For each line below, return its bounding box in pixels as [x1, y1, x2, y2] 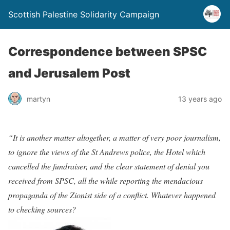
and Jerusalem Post [8, 66, 130, 81]
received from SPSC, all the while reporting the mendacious [8, 175, 203, 186]
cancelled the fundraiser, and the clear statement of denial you [8, 161, 209, 171]
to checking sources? [8, 204, 76, 215]
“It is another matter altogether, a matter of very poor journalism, [8, 132, 221, 143]
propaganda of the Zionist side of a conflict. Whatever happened [8, 189, 216, 200]
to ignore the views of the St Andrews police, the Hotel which [8, 146, 205, 157]
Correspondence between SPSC [8, 44, 207, 59]
